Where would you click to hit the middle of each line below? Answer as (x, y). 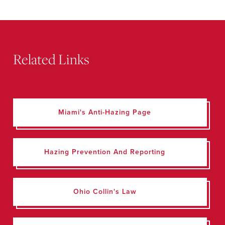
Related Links (51, 59)
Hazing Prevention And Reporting (105, 152)
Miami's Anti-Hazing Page (105, 112)
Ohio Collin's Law (105, 192)
